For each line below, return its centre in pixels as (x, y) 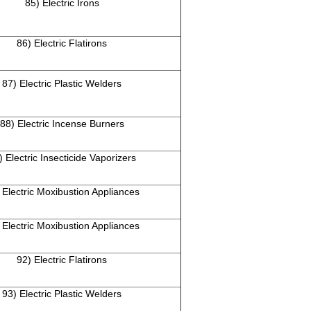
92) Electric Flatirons (62, 260)
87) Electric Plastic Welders (62, 84)
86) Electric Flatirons (62, 43)
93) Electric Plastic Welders (62, 294)
